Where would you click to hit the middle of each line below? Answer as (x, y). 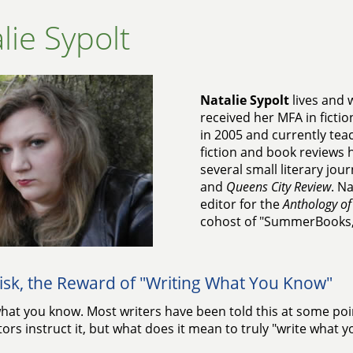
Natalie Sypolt (244, 100)
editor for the (241, 204)
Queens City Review (278, 187)
